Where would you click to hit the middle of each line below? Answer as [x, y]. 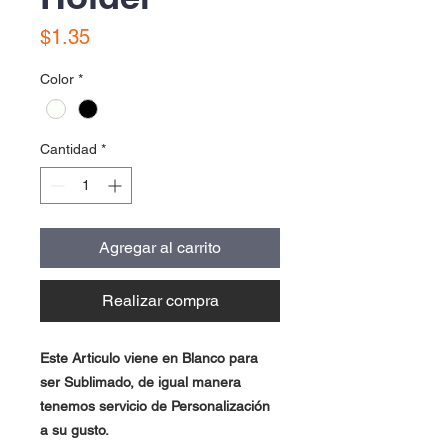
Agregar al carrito [160, 248]
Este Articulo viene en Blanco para [149, 358]
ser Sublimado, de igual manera [140, 382]
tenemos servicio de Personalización [155, 406]
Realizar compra [160, 301]
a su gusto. [74, 430]
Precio [117, 36]
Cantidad [68, 149]
